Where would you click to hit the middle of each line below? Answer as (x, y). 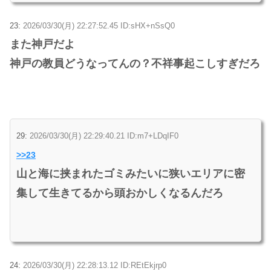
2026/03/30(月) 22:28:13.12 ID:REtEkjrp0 (95, 265)
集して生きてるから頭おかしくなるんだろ (120, 193)
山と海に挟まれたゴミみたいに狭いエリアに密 (131, 173)
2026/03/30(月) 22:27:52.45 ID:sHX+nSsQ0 (99, 25)
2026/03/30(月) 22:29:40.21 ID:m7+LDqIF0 (104, 135)
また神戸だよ (42, 44)
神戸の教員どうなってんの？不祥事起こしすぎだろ (135, 63)
